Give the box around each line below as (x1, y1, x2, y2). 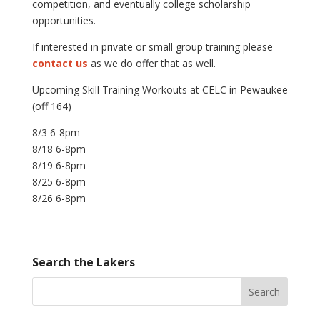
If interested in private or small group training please (31, 39, 273, 54)
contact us (31, 56, 88, 70)
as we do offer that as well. (90, 56, 216, 70)
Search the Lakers (31, 254, 135, 270)
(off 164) (31, 99, 71, 113)
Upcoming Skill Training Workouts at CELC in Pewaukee (31, 82, 288, 96)
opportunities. (31, 13, 96, 27)
